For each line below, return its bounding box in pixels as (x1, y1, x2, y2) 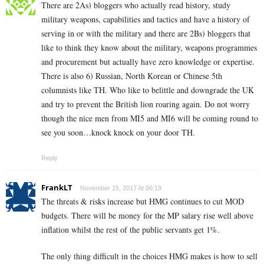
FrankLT (41, 182, 72, 193)
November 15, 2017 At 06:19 (80, 184, 161, 192)
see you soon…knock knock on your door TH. (41, 127, 195, 138)
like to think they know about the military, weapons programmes (41, 42, 257, 54)
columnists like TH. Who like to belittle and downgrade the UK (41, 84, 254, 96)
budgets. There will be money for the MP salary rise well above (41, 210, 253, 222)
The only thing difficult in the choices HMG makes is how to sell (41, 250, 258, 262)
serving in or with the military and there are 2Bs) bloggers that (41, 28, 250, 39)
